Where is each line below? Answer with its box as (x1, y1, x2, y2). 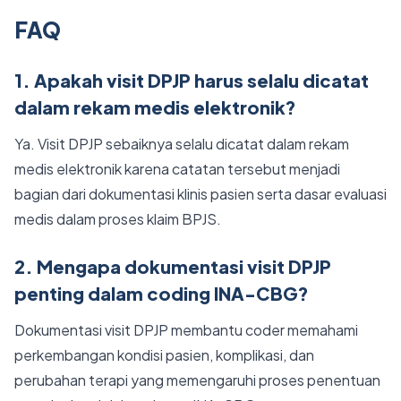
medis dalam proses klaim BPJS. (14, 209, 221, 228)
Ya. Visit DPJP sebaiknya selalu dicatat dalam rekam (14, 134, 349, 153)
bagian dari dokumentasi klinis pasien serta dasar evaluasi (14, 184, 387, 203)
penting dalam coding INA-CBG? (14, 282, 309, 304)
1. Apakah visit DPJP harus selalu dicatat (14, 69, 369, 91)
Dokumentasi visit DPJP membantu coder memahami (14, 320, 358, 339)
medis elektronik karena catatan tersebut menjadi (14, 159, 340, 178)
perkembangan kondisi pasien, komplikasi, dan (14, 346, 314, 364)
